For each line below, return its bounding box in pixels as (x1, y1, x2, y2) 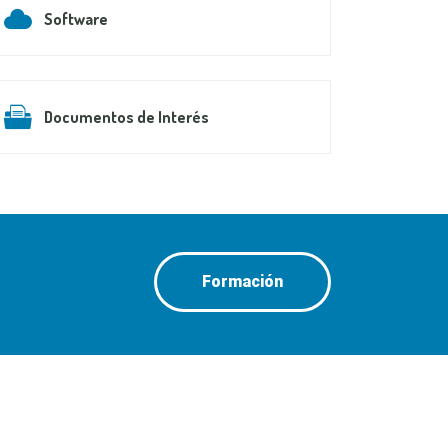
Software (44, 8, 108, 29)
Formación (202, 271, 283, 291)
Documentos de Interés (44, 106, 209, 127)
